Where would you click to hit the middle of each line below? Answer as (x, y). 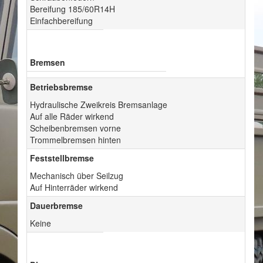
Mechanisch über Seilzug (77, 176)
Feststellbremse (62, 158)
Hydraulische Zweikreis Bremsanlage (99, 105)
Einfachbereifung (61, 21)
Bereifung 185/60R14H (73, 9)
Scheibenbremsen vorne (75, 128)
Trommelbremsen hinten (75, 140)
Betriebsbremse (61, 87)
